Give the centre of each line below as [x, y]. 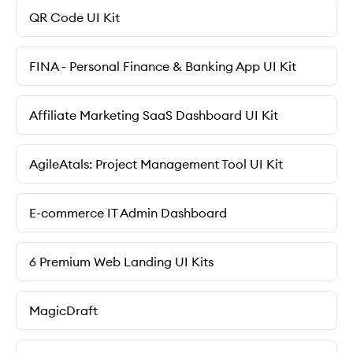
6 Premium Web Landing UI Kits [121, 262]
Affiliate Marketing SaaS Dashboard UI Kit [154, 115]
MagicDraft [63, 310]
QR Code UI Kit [74, 17]
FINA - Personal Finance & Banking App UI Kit [163, 66]
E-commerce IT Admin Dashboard [128, 213]
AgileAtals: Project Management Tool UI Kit [156, 164]
